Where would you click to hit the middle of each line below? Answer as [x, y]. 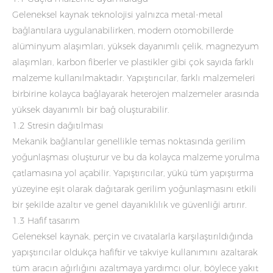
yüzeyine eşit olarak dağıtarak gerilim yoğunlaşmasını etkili [134, 189]
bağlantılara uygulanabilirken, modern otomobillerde [123, 30]
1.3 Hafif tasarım [46, 220]
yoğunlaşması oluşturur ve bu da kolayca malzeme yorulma [136, 157]
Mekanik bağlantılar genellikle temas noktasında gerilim [129, 141]
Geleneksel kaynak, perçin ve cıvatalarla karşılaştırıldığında [133, 236]
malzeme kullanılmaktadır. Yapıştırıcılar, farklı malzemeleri [134, 78]
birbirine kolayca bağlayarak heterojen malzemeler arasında [136, 94]
